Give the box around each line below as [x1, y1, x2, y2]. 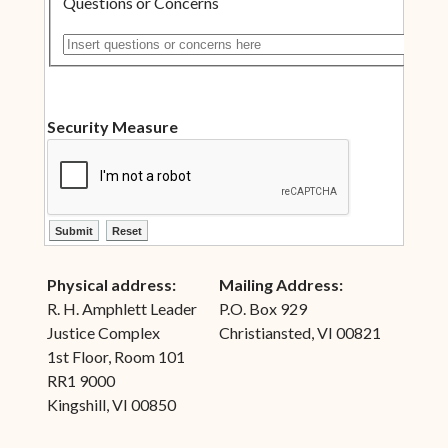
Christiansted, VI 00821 [218, 322, 381, 342]
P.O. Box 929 [218, 298, 307, 318]
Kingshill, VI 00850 [46, 394, 179, 414]
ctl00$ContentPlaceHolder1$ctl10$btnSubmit [45, 217, 373, 237]
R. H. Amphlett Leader [46, 298, 197, 318]
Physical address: [46, 274, 176, 294]
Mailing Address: [218, 274, 346, 294]
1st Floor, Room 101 [46, 346, 185, 366]
